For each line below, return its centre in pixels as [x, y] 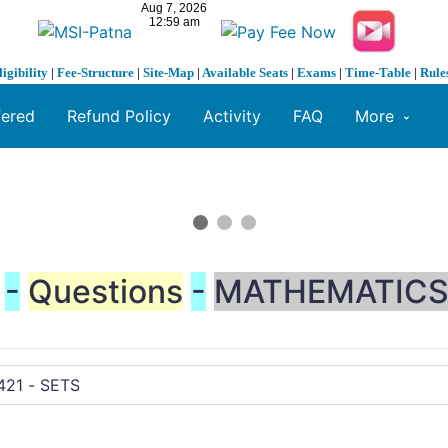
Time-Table [378, 73]
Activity [232, 116]
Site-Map [168, 73]
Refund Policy [119, 116]
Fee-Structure [95, 73]
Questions [105, 292]
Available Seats [245, 73]
